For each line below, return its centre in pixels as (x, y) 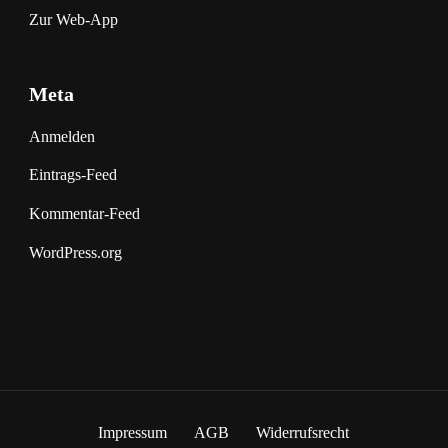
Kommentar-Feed (84, 213)
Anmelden (61, 136)
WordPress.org (75, 252)
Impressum (133, 432)
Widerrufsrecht (303, 432)
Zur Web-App (73, 19)
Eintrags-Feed (72, 175)
